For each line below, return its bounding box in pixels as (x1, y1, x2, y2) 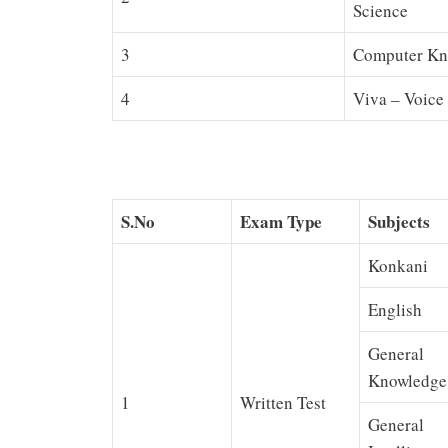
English (368, 298, 422, 322)
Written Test (240, 391, 326, 415)
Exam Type (240, 209, 322, 235)
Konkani (368, 254, 428, 278)
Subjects (368, 209, 430, 235)
